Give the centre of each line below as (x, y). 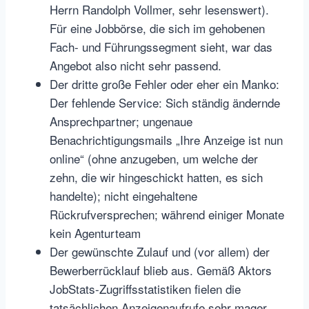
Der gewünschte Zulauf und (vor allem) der (160, 252)
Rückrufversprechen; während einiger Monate (167, 215)
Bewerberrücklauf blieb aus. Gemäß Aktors (161, 270)
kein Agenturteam (95, 233)
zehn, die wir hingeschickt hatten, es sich (156, 177)
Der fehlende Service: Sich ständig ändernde (165, 103)
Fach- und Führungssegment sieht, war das (161, 47)
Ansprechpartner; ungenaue (121, 121)
